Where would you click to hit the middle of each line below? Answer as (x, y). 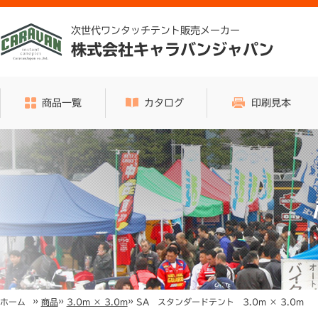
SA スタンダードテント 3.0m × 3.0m (220, 301)
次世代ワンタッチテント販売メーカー (155, 31)
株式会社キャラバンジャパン (172, 50)
